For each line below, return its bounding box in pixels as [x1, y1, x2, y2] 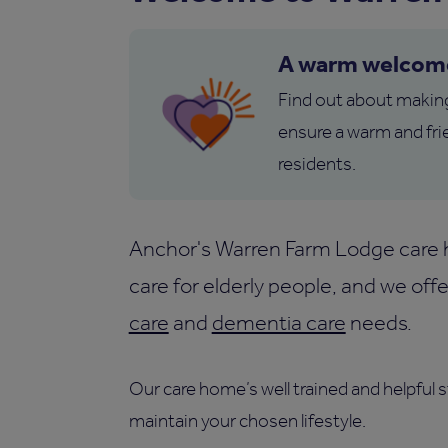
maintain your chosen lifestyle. [128, 409, 366, 433]
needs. [345, 309, 412, 336]
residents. [277, 152, 356, 176]
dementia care [211, 309, 346, 336]
